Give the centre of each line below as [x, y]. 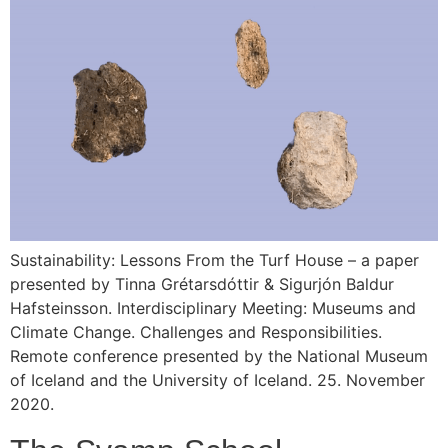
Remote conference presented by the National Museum [219, 356]
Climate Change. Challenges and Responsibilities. [196, 332]
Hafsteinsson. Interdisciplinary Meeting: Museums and [213, 308]
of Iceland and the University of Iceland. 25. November [217, 380]
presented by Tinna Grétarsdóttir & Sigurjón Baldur [202, 284]
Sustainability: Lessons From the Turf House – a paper [214, 260]
